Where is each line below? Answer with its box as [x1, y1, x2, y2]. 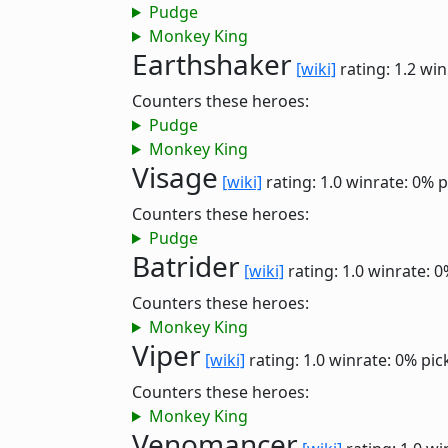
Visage [132, 158, 218, 196]
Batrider [132, 247, 240, 285]
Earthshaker [132, 45, 292, 83]
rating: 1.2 [336, 58, 420, 80]
